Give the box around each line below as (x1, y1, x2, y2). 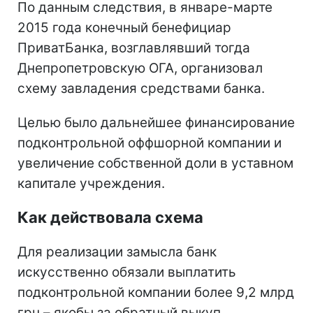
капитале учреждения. (17, 175, 165, 191)
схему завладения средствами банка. (17, 80, 265, 96)
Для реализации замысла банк (17, 243, 217, 260)
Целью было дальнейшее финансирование (17, 114, 295, 131)
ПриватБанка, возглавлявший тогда (17, 39, 250, 56)
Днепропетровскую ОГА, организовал (17, 59, 263, 76)
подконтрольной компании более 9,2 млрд (17, 284, 294, 300)
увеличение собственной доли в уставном (17, 154, 293, 171)
